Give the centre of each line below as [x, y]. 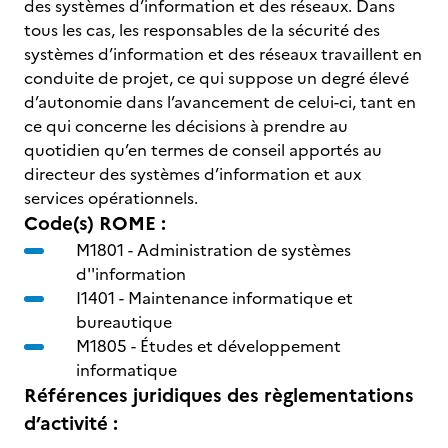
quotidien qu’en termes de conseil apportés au [203, 150]
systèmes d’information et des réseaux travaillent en [223, 54]
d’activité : [71, 423]
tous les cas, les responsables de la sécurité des [202, 30]
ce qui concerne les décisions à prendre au [186, 126]
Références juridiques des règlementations [219, 395]
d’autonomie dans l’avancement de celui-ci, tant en [220, 102]
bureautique [124, 322]
